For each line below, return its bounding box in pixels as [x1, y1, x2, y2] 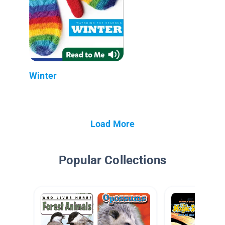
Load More [90, 118, 135, 129]
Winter [29, 70, 57, 81]
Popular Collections [58, 153, 167, 167]
